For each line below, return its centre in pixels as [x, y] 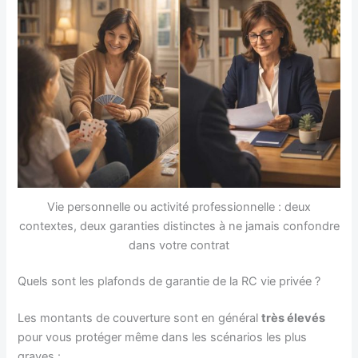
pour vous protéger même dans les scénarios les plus [163, 338]
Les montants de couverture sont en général [140, 318]
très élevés [294, 318]
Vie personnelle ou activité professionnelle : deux [179, 207]
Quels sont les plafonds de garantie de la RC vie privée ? [169, 282]
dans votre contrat [179, 245]
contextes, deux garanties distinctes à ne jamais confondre [179, 226]
